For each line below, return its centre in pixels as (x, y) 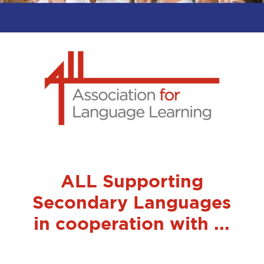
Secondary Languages (132, 202)
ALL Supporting (132, 181)
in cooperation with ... (132, 224)
